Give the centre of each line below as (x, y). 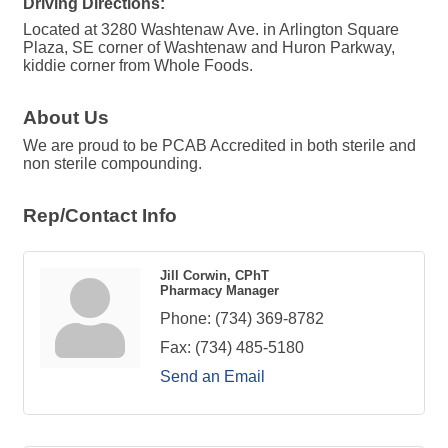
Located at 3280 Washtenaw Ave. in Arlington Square (211, 29)
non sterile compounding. (112, 163)
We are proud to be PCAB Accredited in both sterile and (219, 145)
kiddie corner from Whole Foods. (138, 65)
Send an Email (212, 376)
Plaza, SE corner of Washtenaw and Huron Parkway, (209, 47)
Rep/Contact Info (100, 215)
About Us (66, 117)
